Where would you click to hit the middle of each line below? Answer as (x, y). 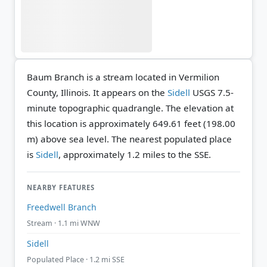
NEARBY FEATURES (61, 187)
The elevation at (200, 108)
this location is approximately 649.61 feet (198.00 (131, 123)
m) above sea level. (68, 139)
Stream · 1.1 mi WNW (63, 223)
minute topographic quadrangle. (96, 108)
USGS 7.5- (212, 92)
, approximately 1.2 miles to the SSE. (135, 154)
